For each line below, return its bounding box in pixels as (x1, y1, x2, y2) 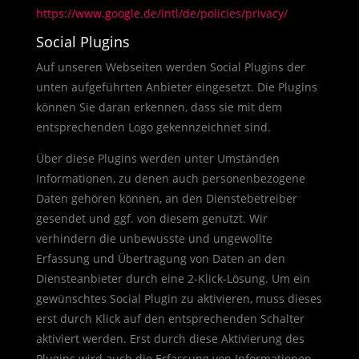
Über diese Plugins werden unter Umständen (35, 151, 280, 166)
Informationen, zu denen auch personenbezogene (35, 171, 305, 186)
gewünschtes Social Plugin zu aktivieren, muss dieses (35, 291, 322, 306)
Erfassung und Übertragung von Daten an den (35, 251, 285, 266)
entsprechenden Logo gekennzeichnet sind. (35, 119, 271, 135)
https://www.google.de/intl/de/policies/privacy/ (35, 6, 288, 21)
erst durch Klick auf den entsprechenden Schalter (35, 311, 305, 326)
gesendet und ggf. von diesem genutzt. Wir (35, 211, 268, 226)
